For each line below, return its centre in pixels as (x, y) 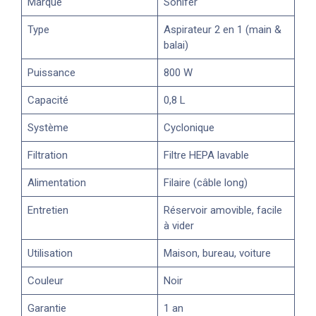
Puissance (51, 73)
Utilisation (50, 254)
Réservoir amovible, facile (223, 211)
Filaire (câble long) (206, 183)
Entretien (48, 211)
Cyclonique (189, 128)
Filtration (48, 156)
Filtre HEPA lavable (206, 156)
